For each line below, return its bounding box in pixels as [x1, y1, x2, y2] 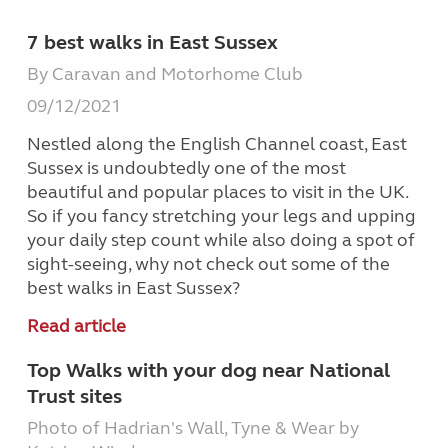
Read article [27, 315, 127, 338]
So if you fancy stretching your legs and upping [27, 205, 417, 228]
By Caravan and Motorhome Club [27, 63, 304, 86]
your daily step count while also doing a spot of [27, 229, 416, 252]
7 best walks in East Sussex [27, 30, 279, 56]
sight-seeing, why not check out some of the [27, 253, 391, 276]
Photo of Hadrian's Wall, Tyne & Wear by [27, 417, 360, 440]
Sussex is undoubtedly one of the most [27, 157, 347, 180]
